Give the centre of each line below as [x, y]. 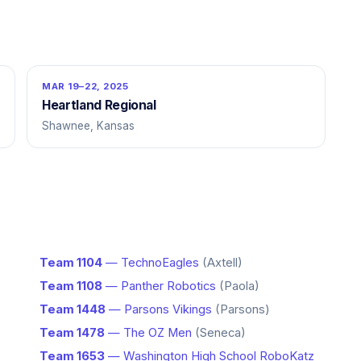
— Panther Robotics [159, 286]
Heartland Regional [99, 105]
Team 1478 [72, 333]
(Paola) [239, 286]
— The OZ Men [148, 333]
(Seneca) [220, 333]
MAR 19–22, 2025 [85, 86]
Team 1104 [71, 263]
